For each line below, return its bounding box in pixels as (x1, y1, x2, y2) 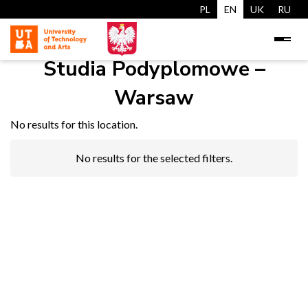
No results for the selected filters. (76, 151, 232, 164)
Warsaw (114, 84, 194, 112)
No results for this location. (10, 118, 137, 131)
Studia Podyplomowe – (43, 55, 265, 83)
